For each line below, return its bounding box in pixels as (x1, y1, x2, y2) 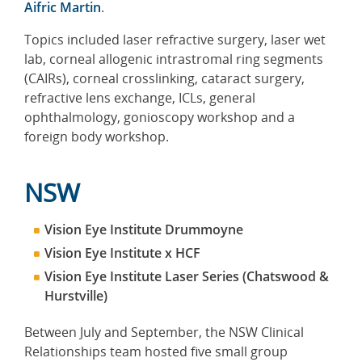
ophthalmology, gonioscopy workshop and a (24, 107, 295, 126)
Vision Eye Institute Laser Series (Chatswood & (44, 267, 329, 285)
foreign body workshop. (24, 127, 169, 145)
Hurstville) (44, 286, 107, 305)
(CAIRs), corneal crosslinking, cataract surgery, (24, 69, 305, 87)
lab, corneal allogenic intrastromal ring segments (24, 49, 323, 68)
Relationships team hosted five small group (24, 342, 288, 360)
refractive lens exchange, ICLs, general (24, 88, 255, 107)
